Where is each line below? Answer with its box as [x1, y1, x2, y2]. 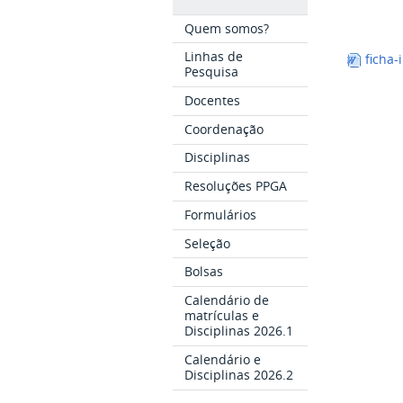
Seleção [184, 234, 231, 252]
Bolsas [184, 263, 224, 281]
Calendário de [184, 291, 270, 309]
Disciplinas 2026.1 [184, 322, 294, 340]
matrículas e [184, 307, 260, 325]
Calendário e [184, 350, 262, 368]
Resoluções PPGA [184, 177, 288, 195]
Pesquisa [184, 63, 239, 81]
